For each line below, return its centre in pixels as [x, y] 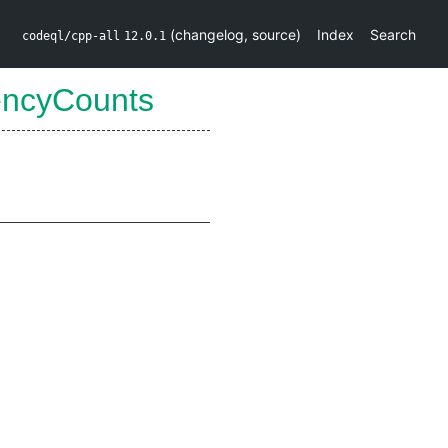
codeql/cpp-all [71, 35]
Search [393, 34]
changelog [209, 34]
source [274, 34]
